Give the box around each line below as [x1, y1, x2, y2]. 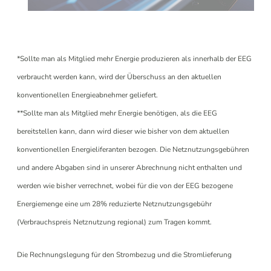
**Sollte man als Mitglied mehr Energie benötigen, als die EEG [17, 108, 218, 118]
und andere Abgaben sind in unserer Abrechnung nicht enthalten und [17, 162, 243, 172]
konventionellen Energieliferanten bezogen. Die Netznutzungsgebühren [17, 144, 250, 154]
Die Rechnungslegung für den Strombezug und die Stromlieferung [17, 249, 232, 260]
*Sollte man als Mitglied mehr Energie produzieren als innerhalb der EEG [17, 53, 252, 64]
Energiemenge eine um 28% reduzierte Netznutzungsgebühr [17, 198, 212, 209]
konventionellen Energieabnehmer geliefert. [17, 90, 160, 100]
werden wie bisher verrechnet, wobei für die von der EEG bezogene [17, 180, 233, 191]
